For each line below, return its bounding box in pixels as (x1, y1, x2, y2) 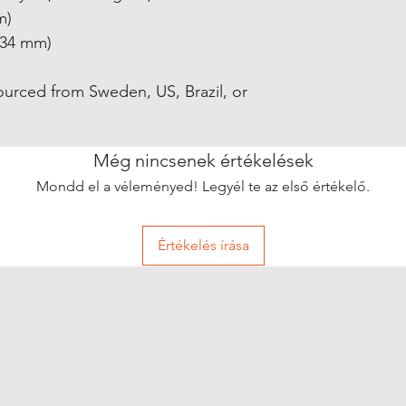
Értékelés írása (157, 237, 249, 254)
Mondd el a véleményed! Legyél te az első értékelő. (36, 178, 370, 195)
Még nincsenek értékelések (92, 150, 314, 171)
